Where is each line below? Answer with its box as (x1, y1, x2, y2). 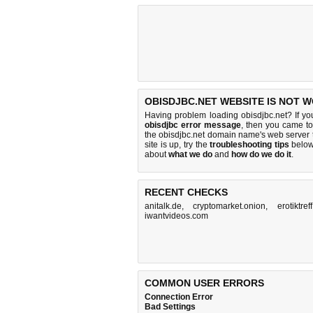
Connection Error (145, 292, 213, 302)
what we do (168, 150, 212, 159)
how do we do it (231, 150, 291, 159)
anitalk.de (145, 201, 182, 211)
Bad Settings (145, 302, 196, 312)
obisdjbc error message (145, 120, 241, 130)
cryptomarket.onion (193, 201, 266, 211)
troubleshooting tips (210, 140, 289, 150)
